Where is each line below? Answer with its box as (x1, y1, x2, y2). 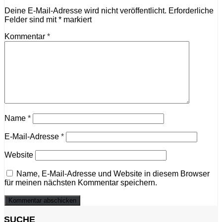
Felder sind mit (4, 15, 58, 24)
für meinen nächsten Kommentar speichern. (4, 178, 157, 187)
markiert (61, 15, 92, 24)
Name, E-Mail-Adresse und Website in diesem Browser (16, 169, 210, 178)
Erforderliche (168, 6, 214, 15)
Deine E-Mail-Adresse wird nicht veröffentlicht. (4, 6, 166, 15)
